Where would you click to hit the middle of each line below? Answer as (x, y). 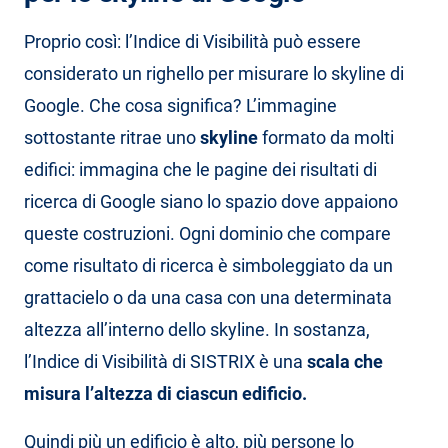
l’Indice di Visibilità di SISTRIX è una (165, 362)
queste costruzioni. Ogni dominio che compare (207, 234)
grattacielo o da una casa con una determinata (208, 298)
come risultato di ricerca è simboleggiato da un (208, 266)
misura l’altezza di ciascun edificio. (165, 394)
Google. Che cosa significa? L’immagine (180, 106)
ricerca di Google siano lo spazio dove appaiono (211, 202)
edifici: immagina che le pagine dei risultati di (200, 170)
